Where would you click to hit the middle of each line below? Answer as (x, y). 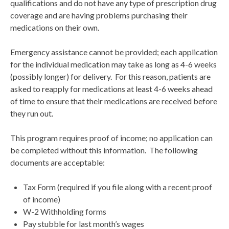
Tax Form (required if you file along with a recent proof (118, 187)
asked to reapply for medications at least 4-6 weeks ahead (111, 89)
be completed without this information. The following (104, 150)
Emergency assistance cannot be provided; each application (114, 52)
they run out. (32, 113)
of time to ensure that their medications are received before (114, 101)
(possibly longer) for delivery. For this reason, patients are (110, 77)
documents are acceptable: (58, 163)
